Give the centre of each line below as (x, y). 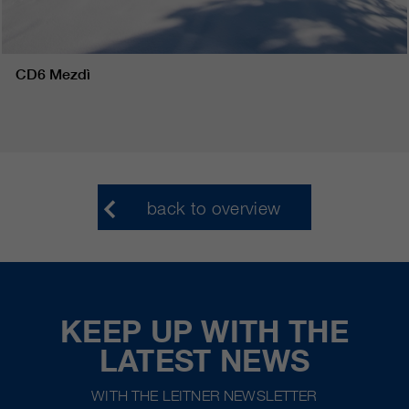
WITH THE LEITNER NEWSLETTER (204, 396)
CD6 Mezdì (53, 74)
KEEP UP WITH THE (204, 331)
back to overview (214, 209)
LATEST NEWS (204, 361)
